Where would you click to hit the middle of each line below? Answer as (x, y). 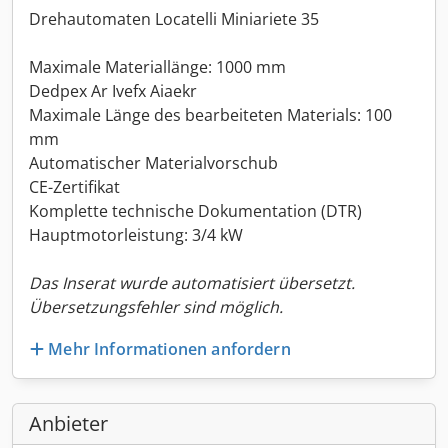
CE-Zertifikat (74, 187)
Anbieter (68, 423)
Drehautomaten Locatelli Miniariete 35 (174, 19)
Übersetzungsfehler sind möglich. (156, 307)
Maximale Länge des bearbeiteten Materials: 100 (210, 115)
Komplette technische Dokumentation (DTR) (195, 211)
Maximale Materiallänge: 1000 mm (157, 67)
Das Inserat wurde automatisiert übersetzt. (192, 283)
